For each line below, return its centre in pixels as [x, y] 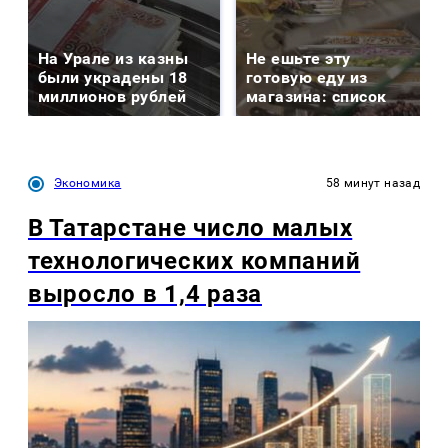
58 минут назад [372, 182]
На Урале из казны [113, 58]
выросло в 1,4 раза [145, 293]
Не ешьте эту [298, 58]
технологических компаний [194, 260]
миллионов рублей [112, 96]
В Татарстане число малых [190, 227]
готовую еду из [307, 77]
